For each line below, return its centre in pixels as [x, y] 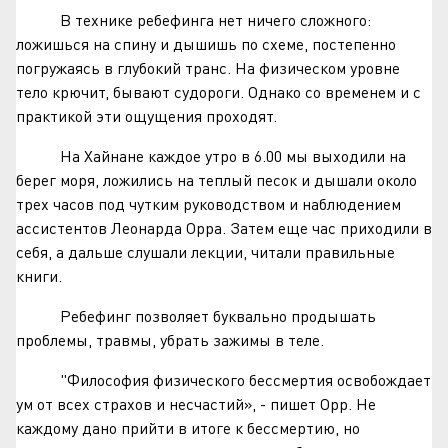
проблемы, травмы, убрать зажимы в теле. [174, 339]
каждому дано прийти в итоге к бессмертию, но [188, 427]
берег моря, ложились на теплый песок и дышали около [216, 179]
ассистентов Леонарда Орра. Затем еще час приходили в [224, 227]
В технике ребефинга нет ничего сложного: [193, 19]
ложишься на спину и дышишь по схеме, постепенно [206, 43]
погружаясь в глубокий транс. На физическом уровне [208, 67]
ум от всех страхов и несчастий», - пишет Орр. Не [196, 403]
